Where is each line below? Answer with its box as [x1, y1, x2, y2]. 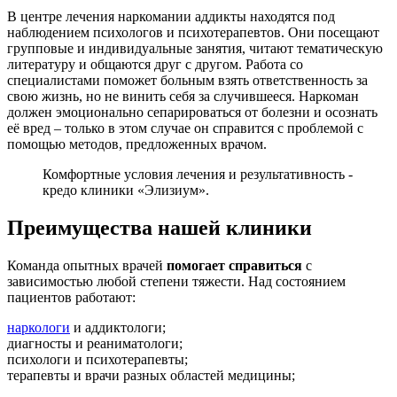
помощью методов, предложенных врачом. [7, 136, 267, 152]
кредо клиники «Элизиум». [43, 182, 209, 198]
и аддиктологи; [70, 319, 166, 335]
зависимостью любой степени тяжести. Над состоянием [7, 273, 346, 289]
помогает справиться [167, 257, 302, 273]
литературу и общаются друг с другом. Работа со [7, 56, 303, 72]
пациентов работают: [7, 289, 136, 305]
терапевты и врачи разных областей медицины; [7, 367, 295, 383]
